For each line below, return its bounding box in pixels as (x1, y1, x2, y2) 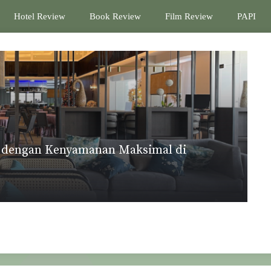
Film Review (165, 11, 213, 21)
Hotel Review (14, 11, 65, 21)
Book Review (90, 11, 141, 21)
